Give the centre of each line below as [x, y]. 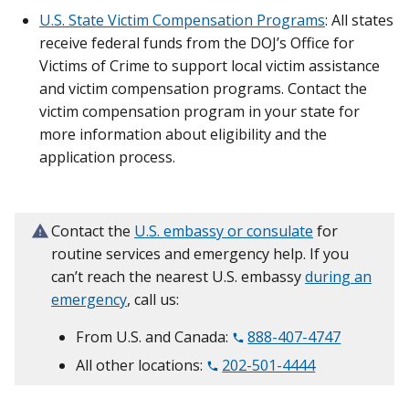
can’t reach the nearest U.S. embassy [178, 277]
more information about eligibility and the [183, 135]
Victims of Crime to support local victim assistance [210, 66]
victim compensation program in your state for [199, 112]
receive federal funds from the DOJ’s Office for [197, 43]
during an [338, 277]
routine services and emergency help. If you [200, 254]
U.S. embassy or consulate [224, 231]
